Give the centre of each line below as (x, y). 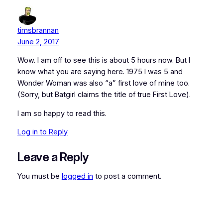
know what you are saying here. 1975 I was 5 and (100, 72)
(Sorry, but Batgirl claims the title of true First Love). (104, 95)
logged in (77, 176)
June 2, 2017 (38, 42)
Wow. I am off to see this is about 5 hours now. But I (104, 60)
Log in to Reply (42, 132)
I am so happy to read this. (62, 113)
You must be (39, 176)
